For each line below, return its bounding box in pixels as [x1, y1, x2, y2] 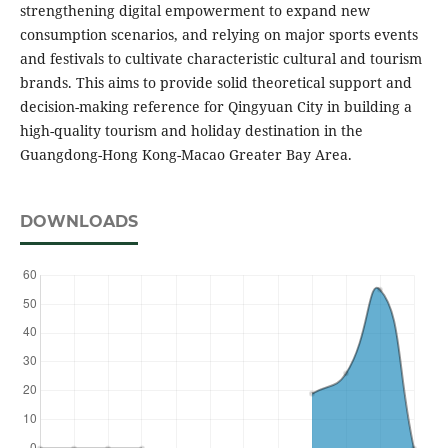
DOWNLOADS [19, 212, 138, 232]
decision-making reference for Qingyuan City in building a [19, 97, 412, 117]
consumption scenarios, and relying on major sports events [19, 25, 418, 45]
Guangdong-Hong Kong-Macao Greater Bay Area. [19, 145, 352, 165]
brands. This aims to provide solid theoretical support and [19, 73, 412, 93]
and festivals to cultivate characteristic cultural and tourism [19, 49, 422, 69]
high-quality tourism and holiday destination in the [19, 121, 363, 141]
